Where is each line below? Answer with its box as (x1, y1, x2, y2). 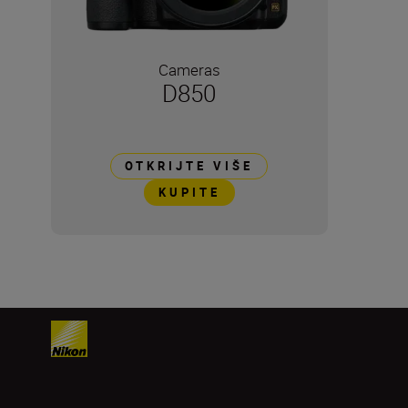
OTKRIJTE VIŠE (125, 157, 254, 174)
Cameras (158, 58, 220, 80)
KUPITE (158, 183, 220, 200)
